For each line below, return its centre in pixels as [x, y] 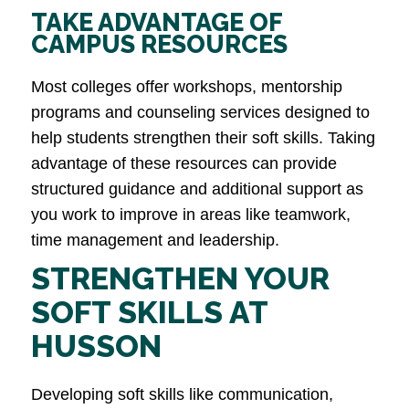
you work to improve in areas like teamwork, [191, 215]
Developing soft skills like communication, [182, 395]
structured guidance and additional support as [197, 189]
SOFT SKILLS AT [149, 313]
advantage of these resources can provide [184, 164]
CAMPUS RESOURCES [159, 45]
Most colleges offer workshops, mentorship [187, 87]
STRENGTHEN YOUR [180, 279]
